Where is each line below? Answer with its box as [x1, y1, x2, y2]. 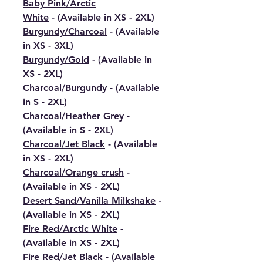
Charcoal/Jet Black [23, 138, 105, 150]
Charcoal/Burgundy [23, 82, 107, 93]
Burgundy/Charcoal [23, 25, 107, 37]
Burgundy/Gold [23, 53, 89, 65]
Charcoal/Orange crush [23, 166, 124, 178]
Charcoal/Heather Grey [23, 110, 124, 122]
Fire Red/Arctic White [23, 222, 117, 234]
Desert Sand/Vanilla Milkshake [23, 194, 156, 206]
